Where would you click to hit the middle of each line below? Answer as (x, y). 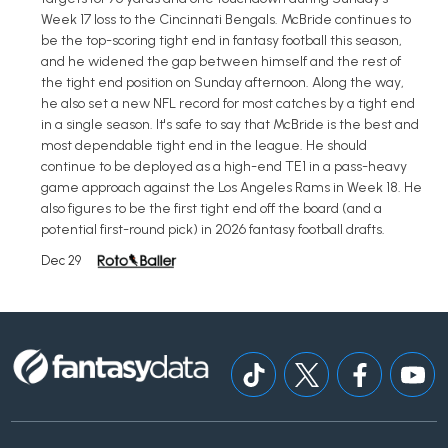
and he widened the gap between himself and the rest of (221, 62)
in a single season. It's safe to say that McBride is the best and (230, 125)
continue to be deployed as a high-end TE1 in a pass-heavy (224, 167)
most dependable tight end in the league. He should (204, 146)
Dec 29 (61, 261)
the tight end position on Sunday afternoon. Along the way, (222, 83)
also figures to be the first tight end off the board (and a (211, 209)
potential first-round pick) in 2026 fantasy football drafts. (213, 230)
